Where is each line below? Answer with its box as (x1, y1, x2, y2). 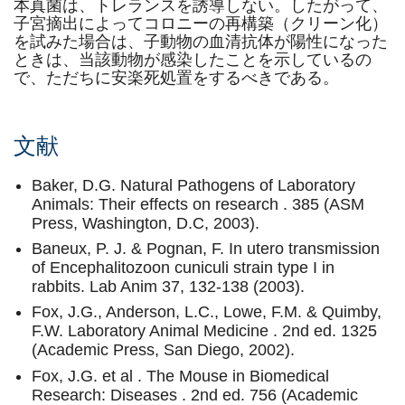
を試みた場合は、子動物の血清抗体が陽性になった (14, 33, 388, 51)
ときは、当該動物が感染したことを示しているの (14, 51, 372, 69)
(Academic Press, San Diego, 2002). (32, 341, 295, 360)
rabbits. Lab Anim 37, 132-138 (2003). (32, 278, 305, 297)
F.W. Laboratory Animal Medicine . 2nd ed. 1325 (32, 322, 377, 341)
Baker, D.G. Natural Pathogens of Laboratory (32, 176, 355, 194)
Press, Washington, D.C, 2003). (32, 214, 259, 232)
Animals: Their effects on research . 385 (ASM (32, 195, 364, 213)
